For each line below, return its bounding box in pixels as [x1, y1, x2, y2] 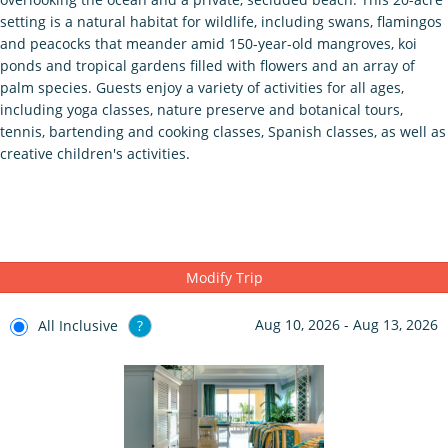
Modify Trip [185, 267, 263, 287]
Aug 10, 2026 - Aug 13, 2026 [255, 314, 438, 334]
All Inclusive [38, 315, 118, 335]
